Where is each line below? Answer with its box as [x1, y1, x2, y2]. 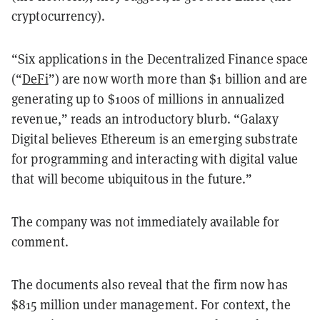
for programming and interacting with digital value [11, 150, 299, 167]
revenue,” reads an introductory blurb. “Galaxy [11, 110, 279, 127]
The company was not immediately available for [11, 213, 280, 230]
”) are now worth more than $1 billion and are [48, 70, 308, 87]
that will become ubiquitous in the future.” [11, 170, 253, 187]
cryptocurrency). [11, 7, 106, 24]
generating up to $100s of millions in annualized [11, 90, 284, 107]
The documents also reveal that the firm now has [11, 276, 288, 293]
